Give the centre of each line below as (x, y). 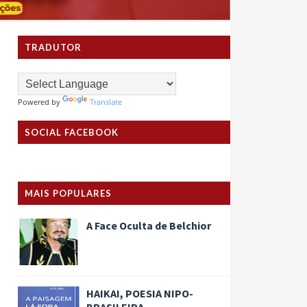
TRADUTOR (53, 47)
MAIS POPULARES (68, 193)
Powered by (40, 101)
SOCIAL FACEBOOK (72, 132)
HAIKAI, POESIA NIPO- (140, 293)
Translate (106, 101)
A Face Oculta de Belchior (149, 225)
